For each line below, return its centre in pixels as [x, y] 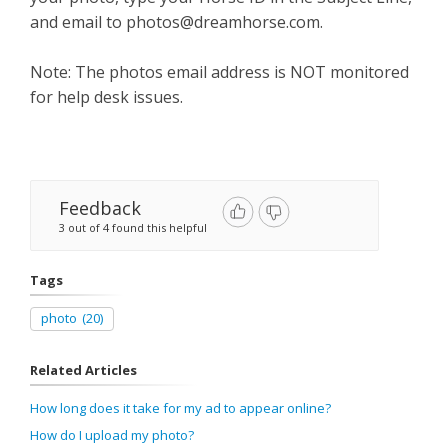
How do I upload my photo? [112, 435]
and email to [78, 22]
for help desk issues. [106, 97]
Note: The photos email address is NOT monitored [219, 72]
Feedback [100, 208]
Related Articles [83, 370]
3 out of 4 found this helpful [133, 227]
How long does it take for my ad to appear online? [180, 408]
